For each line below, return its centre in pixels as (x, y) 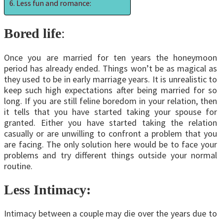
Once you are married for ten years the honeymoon (110, 57)
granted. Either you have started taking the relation (110, 122)
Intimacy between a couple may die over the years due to (110, 214)
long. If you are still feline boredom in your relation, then (110, 101)
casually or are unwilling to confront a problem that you (110, 133)
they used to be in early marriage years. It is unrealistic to (110, 79)
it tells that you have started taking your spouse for (110, 111)
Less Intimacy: (47, 189)
